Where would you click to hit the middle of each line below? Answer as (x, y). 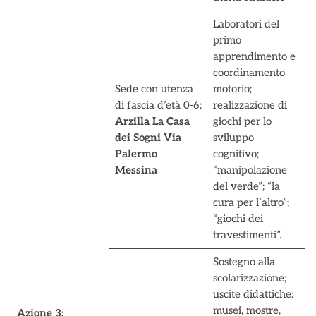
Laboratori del (246, 24)
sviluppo (233, 138)
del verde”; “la (246, 186)
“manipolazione (250, 170)
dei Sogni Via (148, 138)
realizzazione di (250, 105)
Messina (136, 170)
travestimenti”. (247, 235)
